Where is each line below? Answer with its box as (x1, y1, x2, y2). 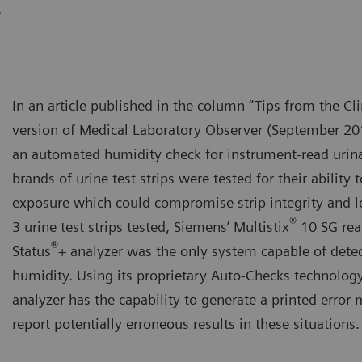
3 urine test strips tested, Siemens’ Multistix (12, 217, 289, 235)
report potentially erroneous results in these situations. (12, 314, 360, 332)
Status (12, 242, 51, 259)
